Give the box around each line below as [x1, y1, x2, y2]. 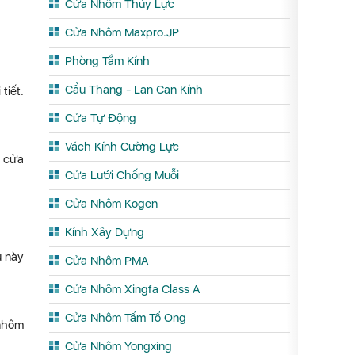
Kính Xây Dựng [65, 225, 144, 239]
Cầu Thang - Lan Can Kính [65, 82, 203, 97]
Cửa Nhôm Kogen [65, 197, 158, 211]
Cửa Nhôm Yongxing [65, 339, 172, 353]
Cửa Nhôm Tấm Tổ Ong [65, 311, 186, 325]
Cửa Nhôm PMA [65, 254, 148, 268]
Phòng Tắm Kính [65, 54, 150, 68]
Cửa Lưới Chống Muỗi [65, 168, 179, 182]
